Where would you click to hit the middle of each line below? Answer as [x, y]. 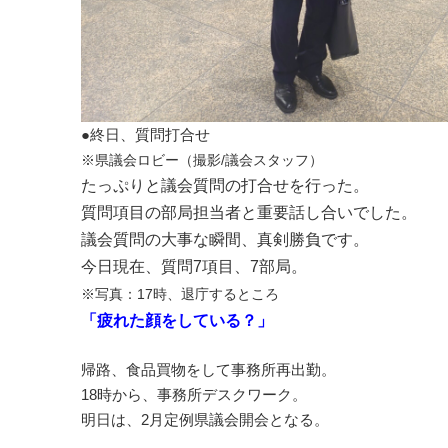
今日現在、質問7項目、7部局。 [193, 266]
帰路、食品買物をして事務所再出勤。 [208, 369]
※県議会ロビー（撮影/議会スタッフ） [201, 159]
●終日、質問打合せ [152, 134]
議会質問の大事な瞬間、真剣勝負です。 [224, 239]
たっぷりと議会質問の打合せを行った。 [224, 185]
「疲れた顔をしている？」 [176, 320]
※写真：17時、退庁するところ [179, 293]
